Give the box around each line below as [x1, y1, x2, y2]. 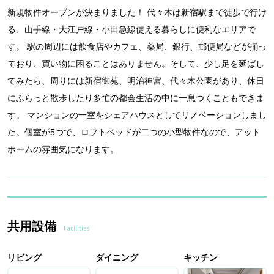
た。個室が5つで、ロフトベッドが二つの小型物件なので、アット [7, 127, 261, 138]
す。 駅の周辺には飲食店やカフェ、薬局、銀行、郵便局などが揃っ [7, 42, 267, 52]
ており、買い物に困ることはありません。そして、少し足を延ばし [7, 59, 264, 69]
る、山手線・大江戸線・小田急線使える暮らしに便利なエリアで [7, 24, 256, 35]
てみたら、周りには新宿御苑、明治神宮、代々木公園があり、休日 [7, 76, 264, 86]
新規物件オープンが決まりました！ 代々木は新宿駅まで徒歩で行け [7, 7, 267, 18]
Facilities [64, 224, 90, 233]
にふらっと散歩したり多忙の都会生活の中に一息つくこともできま [7, 93, 264, 103]
